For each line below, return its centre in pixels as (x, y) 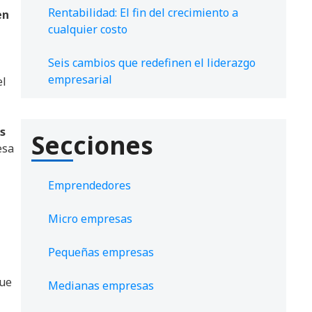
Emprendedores (89, 186)
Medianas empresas (101, 286)
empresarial (80, 80)
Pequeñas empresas (101, 252)
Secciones (92, 146)
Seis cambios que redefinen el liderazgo (152, 63)
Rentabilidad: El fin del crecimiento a (143, 13)
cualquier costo (88, 30)
